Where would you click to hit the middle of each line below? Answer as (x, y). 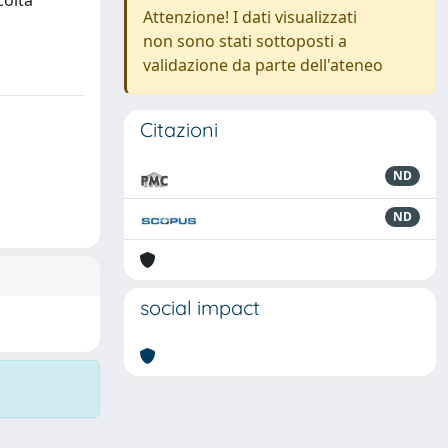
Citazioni (179, 129)
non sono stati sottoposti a (245, 41)
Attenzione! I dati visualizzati (250, 17)
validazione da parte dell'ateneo (263, 65)
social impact (200, 307)
